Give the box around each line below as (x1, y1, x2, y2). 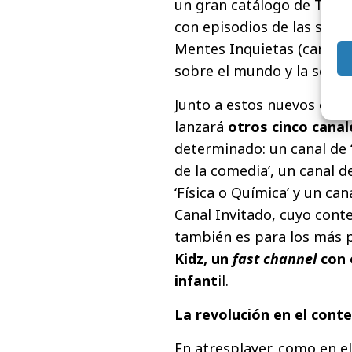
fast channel (229, 248, 321, 268)
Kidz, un (174, 248, 229, 268)
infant (174, 270, 218, 290)
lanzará (174, 116, 228, 136)
